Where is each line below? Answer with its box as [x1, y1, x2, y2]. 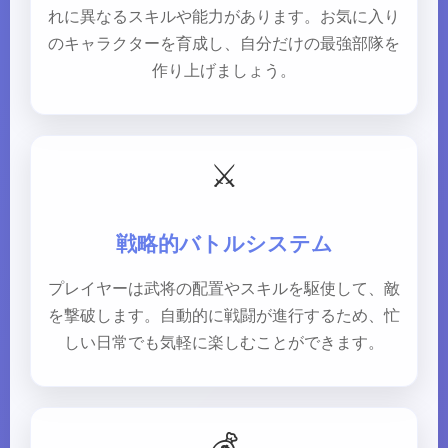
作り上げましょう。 [152, 62, 296, 79]
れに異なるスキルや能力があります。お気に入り [48, 8, 400, 25]
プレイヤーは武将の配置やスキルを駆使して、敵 [48, 280, 400, 297]
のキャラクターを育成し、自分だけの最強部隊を [48, 35, 400, 52]
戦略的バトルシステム [115, 232, 333, 255]
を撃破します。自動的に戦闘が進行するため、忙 [48, 307, 400, 324]
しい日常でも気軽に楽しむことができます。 [64, 334, 384, 351]
